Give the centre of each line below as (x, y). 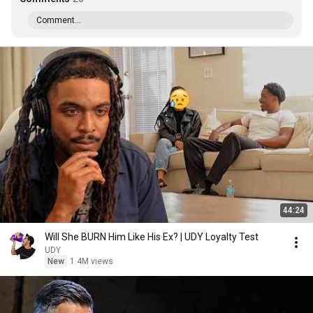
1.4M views (92, 261)
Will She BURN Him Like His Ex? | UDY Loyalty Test (152, 237)
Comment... (59, 20)
